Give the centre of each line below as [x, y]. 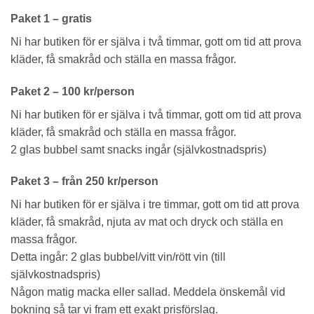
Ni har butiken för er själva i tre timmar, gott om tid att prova [155, 205]
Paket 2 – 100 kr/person [73, 91]
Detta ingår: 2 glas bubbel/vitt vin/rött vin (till [118, 257]
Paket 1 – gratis [51, 18]
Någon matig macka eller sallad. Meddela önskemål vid [148, 292]
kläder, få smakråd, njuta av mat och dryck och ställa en [147, 222]
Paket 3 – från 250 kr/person [84, 182]
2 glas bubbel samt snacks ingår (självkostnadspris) [138, 149]
